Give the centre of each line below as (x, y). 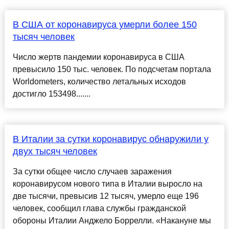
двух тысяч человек (55, 152)
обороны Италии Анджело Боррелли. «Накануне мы (112, 221)
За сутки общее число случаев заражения (92, 172)
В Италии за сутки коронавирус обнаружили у (110, 139)
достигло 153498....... (51, 94)
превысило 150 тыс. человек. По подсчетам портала (112, 70)
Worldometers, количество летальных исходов (99, 82)
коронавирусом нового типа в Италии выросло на (107, 184)
